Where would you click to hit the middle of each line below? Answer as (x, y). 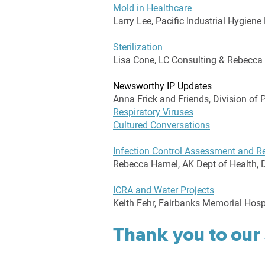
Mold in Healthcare (152, 8)
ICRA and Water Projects (164, 190)
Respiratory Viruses (153, 112)
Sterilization (138, 47)
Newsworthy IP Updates (162, 86)
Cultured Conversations (161, 125)
